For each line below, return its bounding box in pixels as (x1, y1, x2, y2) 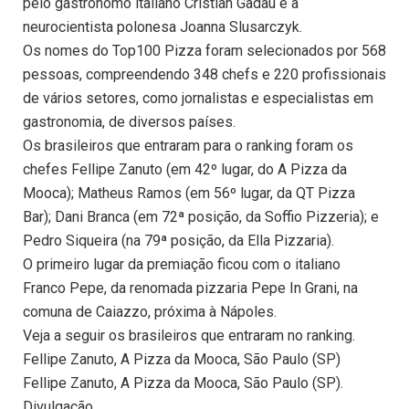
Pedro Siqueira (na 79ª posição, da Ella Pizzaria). (23, 232, 334, 250)
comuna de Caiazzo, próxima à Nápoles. (23, 303, 277, 321)
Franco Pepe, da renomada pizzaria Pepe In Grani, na (23, 279, 358, 298)
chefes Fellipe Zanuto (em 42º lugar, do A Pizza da (23, 161, 347, 179)
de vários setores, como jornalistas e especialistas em (23, 89, 373, 108)
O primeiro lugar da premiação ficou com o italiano (23, 256, 341, 274)
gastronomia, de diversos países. (23, 113, 236, 131)
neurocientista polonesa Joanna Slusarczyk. (23, 18, 302, 37)
